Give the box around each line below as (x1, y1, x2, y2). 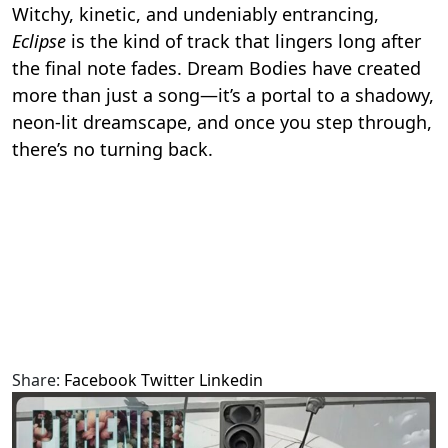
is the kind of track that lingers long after (66, 29, 421, 54)
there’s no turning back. (12, 137, 213, 162)
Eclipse (12, 29, 66, 54)
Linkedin (199, 369, 263, 392)
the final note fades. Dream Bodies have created (12, 56, 421, 81)
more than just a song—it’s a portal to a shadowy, (12, 83, 434, 108)
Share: (12, 369, 60, 392)
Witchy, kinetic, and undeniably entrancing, (12, 2, 379, 27)
